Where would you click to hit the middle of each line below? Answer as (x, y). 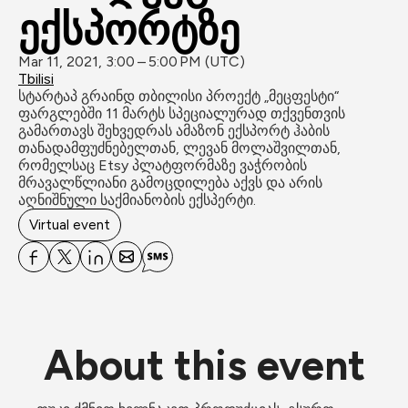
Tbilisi (36, 79)
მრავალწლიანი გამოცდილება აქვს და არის (170, 183)
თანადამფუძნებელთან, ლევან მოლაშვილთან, (179, 148)
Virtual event (70, 225)
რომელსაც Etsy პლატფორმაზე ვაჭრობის (163, 165)
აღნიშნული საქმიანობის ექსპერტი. (137, 200)
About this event (204, 365)
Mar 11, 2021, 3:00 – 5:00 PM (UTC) (132, 61)
